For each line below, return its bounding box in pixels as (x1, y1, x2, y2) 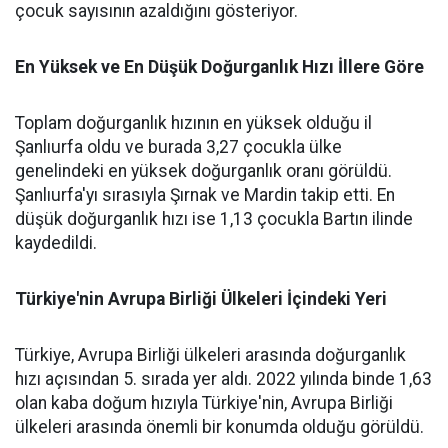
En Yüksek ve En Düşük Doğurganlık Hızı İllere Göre (15, 57, 424, 77)
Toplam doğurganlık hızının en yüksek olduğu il (15, 113, 372, 133)
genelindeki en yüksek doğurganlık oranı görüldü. (15, 161, 392, 181)
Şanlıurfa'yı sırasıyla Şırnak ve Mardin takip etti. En (15, 185, 395, 205)
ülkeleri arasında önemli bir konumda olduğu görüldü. (15, 417, 424, 437)
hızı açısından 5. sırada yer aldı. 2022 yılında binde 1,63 (15, 369, 432, 389)
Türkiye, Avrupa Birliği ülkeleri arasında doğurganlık (15, 345, 406, 365)
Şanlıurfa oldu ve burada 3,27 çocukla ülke (15, 137, 342, 157)
